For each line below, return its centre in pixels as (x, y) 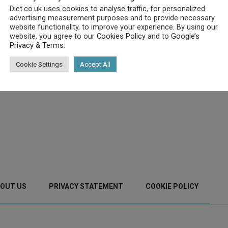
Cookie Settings (39, 64)
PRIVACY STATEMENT (86, 186)
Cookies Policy (121, 36)
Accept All (95, 64)
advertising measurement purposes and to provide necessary (112, 18)
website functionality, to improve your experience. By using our (114, 27)
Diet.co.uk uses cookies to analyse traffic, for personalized (107, 8)
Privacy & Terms (37, 45)
